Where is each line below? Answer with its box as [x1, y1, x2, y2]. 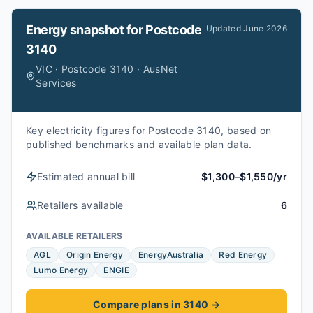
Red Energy [219, 249, 268, 260]
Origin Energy [66, 249, 123, 260]
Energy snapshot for [26, 22, 146, 37]
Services [36, 77, 77, 89]
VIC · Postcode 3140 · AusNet [36, 63, 178, 75]
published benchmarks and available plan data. [26, 138, 252, 150]
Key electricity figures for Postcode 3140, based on [26, 124, 272, 136]
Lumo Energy [34, 265, 89, 275]
